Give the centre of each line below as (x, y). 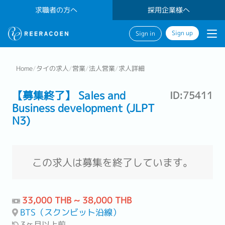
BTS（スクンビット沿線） (71, 212)
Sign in (145, 34)
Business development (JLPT (83, 108)
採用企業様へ (169, 10)
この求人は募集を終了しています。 (113, 162)
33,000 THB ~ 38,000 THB (77, 200)
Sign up (182, 33)
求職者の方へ (56, 10)
